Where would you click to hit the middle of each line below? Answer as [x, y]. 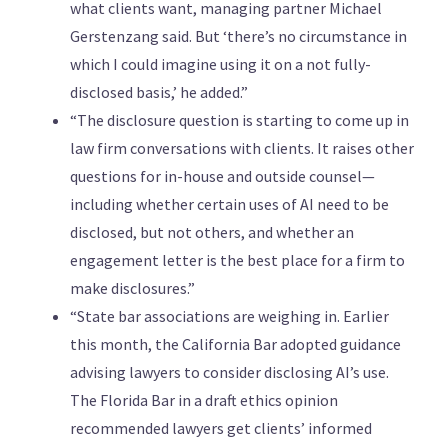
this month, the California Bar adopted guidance [235, 344]
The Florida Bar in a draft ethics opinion [204, 400]
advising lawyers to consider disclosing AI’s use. [229, 372]
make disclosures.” [132, 288]
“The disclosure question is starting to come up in [239, 120]
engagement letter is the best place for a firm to [237, 260]
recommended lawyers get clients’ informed [221, 428]
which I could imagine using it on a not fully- [220, 64]
